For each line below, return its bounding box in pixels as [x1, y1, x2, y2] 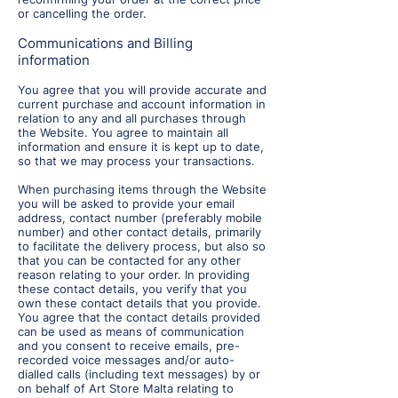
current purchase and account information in [18, 97, 266, 112]
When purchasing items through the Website [18, 182, 267, 197]
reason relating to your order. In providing [18, 267, 250, 283]
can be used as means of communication [18, 324, 244, 339]
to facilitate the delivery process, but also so [18, 239, 266, 254]
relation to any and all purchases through [18, 111, 246, 126]
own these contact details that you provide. [18, 296, 261, 311]
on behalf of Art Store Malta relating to [18, 381, 234, 396]
